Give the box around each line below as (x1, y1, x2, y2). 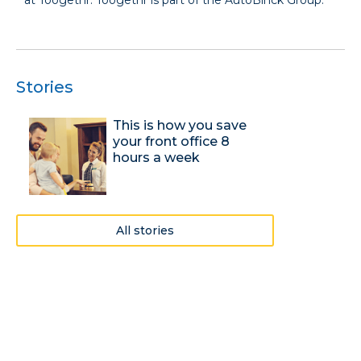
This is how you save (113, 117, 247, 133)
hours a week (113, 149, 200, 165)
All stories (116, 222, 174, 238)
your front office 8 (113, 133, 230, 149)
